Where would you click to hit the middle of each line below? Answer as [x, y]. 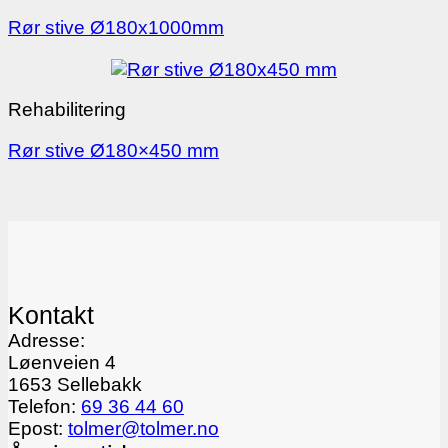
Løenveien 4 [62, 363]
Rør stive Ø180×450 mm [113, 151]
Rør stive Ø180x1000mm [116, 28]
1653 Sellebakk [75, 385]
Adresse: [46, 341]
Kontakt [51, 315]
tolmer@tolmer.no [143, 429]
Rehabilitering [67, 109]
